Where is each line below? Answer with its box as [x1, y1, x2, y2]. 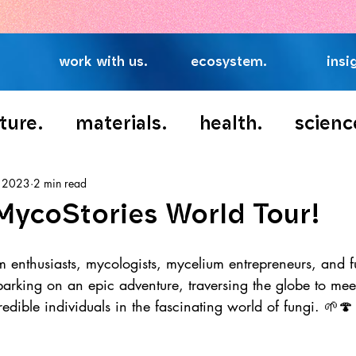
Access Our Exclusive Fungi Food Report [60, 6, 324, 24]
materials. [75, 110, 168, 134]
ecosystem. [191, 52, 267, 70]
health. [199, 110, 263, 134]
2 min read [33, 175, 87, 191]
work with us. [59, 52, 148, 70]
